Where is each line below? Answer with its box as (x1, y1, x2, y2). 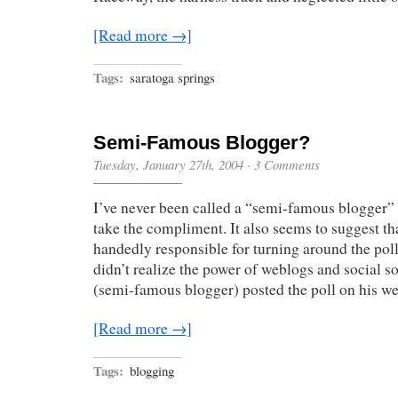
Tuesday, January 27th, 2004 (93, 155, 243, 173)
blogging (130, 361, 174, 379)
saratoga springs (130, 68, 215, 86)
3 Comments (254, 155, 320, 173)
